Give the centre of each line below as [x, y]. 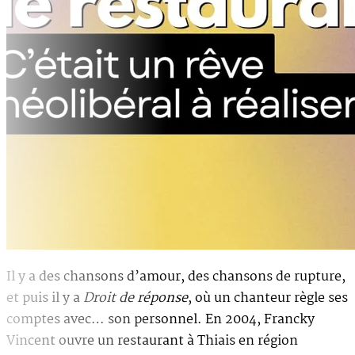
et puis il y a [45, 298]
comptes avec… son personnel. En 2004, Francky [160, 319]
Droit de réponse [136, 298]
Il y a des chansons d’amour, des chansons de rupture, [176, 277]
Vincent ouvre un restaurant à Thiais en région [152, 341]
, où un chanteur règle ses [268, 298]
